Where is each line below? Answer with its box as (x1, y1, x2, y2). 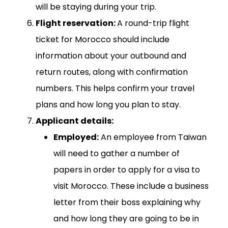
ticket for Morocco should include (36, 34, 169, 46)
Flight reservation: (36, 17, 117, 30)
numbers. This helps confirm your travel (36, 82, 194, 95)
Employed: (53, 131, 99, 144)
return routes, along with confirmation (36, 66, 188, 78)
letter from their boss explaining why (53, 196, 201, 209)
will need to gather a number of (53, 148, 180, 160)
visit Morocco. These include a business (53, 180, 209, 192)
